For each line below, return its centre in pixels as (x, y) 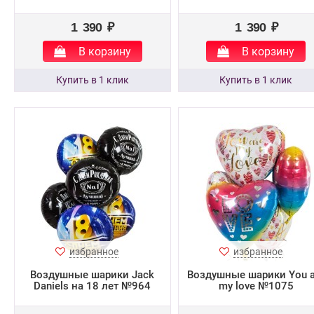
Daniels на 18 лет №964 (93, 286)
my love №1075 (256, 286)
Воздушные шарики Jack (93, 275)
